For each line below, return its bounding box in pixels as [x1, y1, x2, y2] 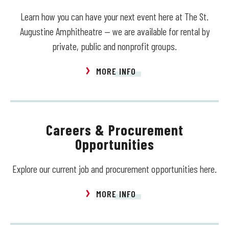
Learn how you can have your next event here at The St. [20, 10, 209, 23]
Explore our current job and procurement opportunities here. [12, 163, 217, 175]
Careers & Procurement [45, 121, 184, 139]
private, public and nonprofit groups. [52, 40, 177, 53]
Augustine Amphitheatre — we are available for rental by [19, 25, 210, 38]
